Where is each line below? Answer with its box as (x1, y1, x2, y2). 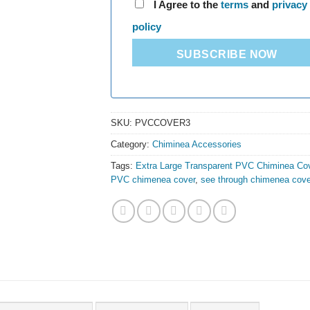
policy (132, 21, 162, 33)
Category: (111, 139, 153, 150)
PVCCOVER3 (135, 118, 191, 129)
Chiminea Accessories (152, 139, 242, 150)
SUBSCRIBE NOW (176, 48, 277, 61)
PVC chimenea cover (111, 174, 196, 185)
